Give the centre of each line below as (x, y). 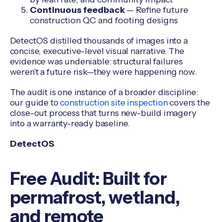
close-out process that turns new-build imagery (103, 112)
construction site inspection (114, 102)
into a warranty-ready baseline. (70, 123)
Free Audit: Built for (88, 178)
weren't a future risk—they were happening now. (103, 72)
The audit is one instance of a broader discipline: (104, 92)
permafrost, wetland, (95, 197)
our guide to (35, 102)
